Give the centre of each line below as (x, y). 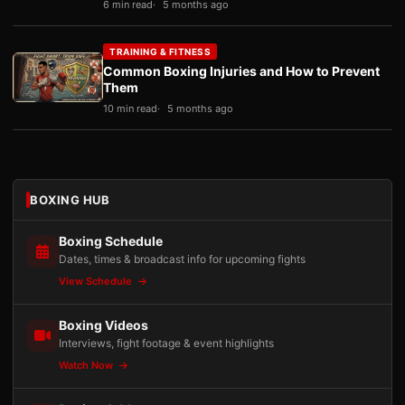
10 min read (130, 108)
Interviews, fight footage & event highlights (166, 343)
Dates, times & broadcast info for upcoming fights (182, 259)
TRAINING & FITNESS (160, 51)
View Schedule (97, 281)
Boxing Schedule (111, 240)
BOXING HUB (70, 199)
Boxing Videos (104, 325)
